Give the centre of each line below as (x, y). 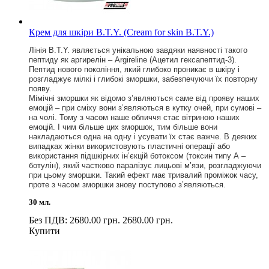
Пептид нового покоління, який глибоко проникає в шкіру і (134, 69)
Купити (44, 231)
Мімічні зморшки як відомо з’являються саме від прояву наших (144, 98)
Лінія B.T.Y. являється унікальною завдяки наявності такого (138, 50)
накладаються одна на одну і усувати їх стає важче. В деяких (143, 136)
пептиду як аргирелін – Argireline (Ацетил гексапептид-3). (133, 59)
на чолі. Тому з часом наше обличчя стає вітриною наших (134, 117)
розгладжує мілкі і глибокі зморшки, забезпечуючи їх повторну (143, 79)
